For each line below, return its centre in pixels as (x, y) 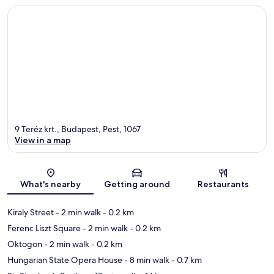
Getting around (137, 184)
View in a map (43, 140)
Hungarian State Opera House (65, 260)
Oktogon (25, 244)
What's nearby (51, 184)
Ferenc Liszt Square (44, 228)
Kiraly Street (31, 213)
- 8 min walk (146, 260)
